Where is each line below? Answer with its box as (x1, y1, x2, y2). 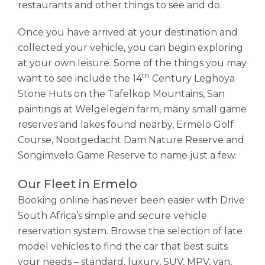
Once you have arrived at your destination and (18, 27, 238, 38)
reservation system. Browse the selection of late (18, 225, 243, 237)
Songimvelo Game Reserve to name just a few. (18, 150, 237, 161)
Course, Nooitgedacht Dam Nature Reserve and (18, 134, 244, 146)
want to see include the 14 (18, 73, 142, 84)
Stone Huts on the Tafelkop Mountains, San (18, 88, 225, 99)
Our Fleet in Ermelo (18, 177, 137, 191)
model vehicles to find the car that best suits (18, 241, 228, 252)
